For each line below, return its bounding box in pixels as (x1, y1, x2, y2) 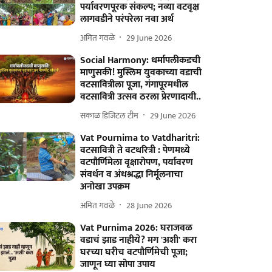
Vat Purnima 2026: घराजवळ (80, 220, 193, 236)
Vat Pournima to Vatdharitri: (80, 130, 200, 146)
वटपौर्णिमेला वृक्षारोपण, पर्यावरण (80, 154, 194, 171)
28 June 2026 (126, 198, 172, 212)
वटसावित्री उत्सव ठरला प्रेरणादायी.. (80, 89, 202, 105)
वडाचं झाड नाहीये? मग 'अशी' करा (80, 232, 197, 248)
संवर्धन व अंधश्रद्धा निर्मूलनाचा (80, 166, 183, 183)
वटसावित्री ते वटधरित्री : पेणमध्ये (80, 142, 191, 158)
